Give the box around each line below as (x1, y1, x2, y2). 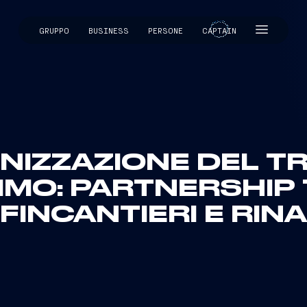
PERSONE (148, 25, 183, 35)
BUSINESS (88, 25, 129, 35)
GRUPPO (39, 25, 69, 35)
